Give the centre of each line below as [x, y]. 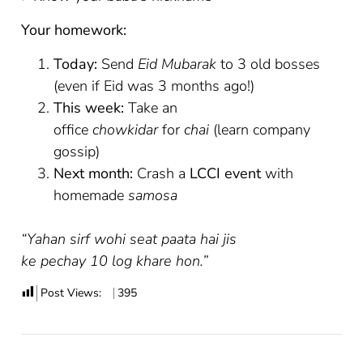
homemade [91, 195]
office [73, 129]
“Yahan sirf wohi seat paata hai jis [129, 239]
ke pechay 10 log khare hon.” [115, 261]
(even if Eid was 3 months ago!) [154, 85]
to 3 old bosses [269, 64]
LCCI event [226, 173]
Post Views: [71, 293]
